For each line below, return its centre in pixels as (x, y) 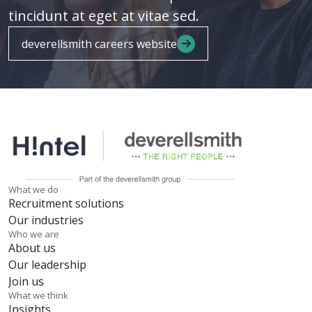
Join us (26, 282)
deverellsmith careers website (99, 44)
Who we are (34, 234)
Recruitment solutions (66, 204)
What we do (33, 190)
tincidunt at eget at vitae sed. (104, 16)
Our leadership (47, 265)
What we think (38, 296)
